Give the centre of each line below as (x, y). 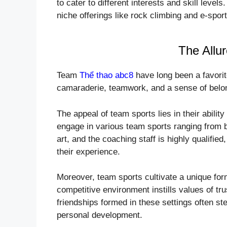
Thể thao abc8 (106, 75)
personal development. (100, 215)
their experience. (88, 152)
